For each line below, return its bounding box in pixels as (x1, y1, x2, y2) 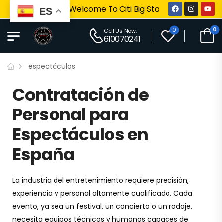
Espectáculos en (12, 122, 149, 146)
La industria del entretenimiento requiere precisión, (12, 175, 189, 185)
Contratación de (12, 83, 149, 107)
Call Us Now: (103, 27, 137, 35)
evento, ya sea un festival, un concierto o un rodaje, (12, 201, 192, 211)
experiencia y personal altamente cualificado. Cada (12, 188, 192, 198)
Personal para (12, 103, 129, 126)
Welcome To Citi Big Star (61, 3, 156, 15)
